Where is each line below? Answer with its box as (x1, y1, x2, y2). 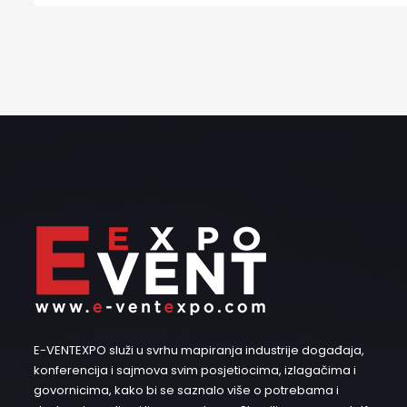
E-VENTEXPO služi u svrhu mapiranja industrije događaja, (34, 342, 364, 359)
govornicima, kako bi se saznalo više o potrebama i (34, 382, 339, 399)
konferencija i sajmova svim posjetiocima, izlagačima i (34, 362, 356, 379)
